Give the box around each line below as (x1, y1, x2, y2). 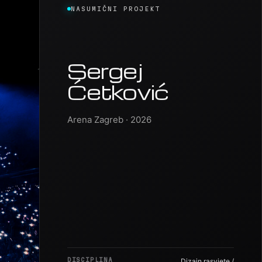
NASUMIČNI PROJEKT (70, 20, 160, 28)
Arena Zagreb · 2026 (67, 129, 151, 140)
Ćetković (67, 93, 168, 120)
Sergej (67, 72, 143, 99)
